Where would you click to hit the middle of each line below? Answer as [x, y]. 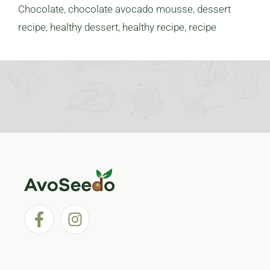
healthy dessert [84, 27]
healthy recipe [153, 27]
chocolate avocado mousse [130, 9]
